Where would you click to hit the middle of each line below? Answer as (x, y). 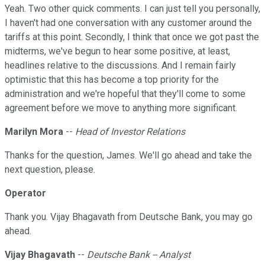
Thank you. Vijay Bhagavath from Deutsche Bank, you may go (129, 217)
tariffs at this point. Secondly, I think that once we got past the (132, 37)
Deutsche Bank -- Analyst (139, 255)
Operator (25, 193)
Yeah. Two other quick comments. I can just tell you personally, (132, 9)
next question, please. (50, 170)
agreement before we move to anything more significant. (121, 108)
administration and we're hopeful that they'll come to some (125, 94)
